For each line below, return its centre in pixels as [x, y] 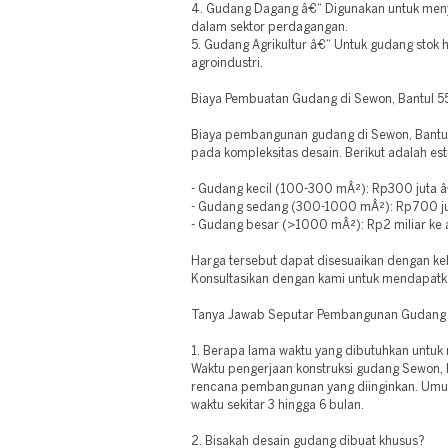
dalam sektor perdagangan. [269, 27]
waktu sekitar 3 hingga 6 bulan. [277, 405]
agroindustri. [227, 63]
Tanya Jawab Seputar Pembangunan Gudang [318, 315]
